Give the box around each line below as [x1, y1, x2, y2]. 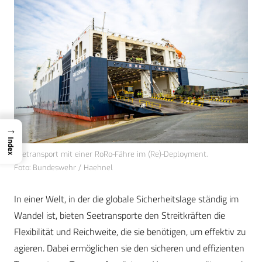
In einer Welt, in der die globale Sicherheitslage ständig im [14, 192, 239, 206]
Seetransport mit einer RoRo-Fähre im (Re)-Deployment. [14, 149, 208, 160]
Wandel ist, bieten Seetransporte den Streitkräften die [14, 208, 225, 223]
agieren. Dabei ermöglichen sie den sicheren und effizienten [14, 241, 244, 256]
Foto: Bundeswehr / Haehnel [14, 163, 113, 173]
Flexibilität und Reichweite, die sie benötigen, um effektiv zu [14, 225, 246, 239]
